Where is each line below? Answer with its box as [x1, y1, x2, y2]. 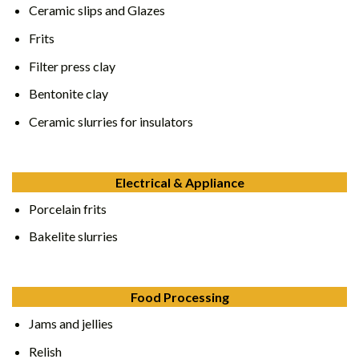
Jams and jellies [28, 316, 113, 332]
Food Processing [130, 289, 229, 305]
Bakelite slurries [28, 228, 118, 244]
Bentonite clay [28, 86, 108, 102]
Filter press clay [28, 58, 115, 74]
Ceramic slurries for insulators [28, 113, 193, 129]
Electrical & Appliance [115, 174, 244, 190]
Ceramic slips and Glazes [28, 2, 165, 18]
